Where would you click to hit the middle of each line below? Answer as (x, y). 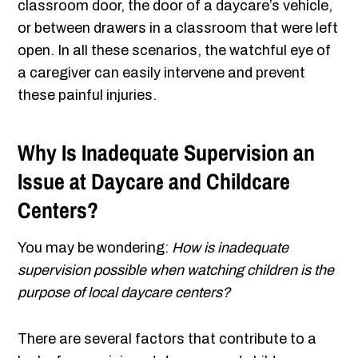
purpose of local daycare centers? (124, 293)
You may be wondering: (95, 248)
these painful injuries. (91, 95)
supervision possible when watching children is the (176, 270)
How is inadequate (231, 248)
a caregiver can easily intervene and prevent (162, 73)
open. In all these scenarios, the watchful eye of (175, 51)
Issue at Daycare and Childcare (154, 182)
